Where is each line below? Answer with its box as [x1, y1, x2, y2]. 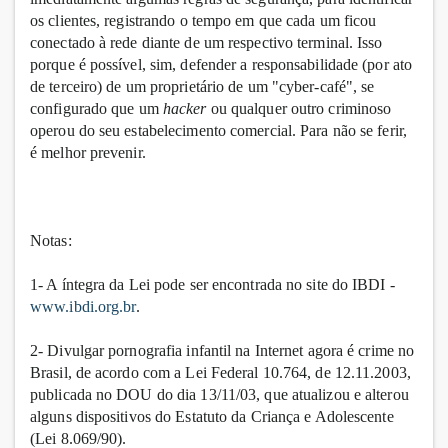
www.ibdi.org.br [30, 298, 136, 316]
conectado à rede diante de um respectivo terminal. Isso [30, 34, 383, 52]
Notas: [30, 232, 72, 250]
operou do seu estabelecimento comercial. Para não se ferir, [30, 122, 407, 140]
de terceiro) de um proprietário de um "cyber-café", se [30, 78, 375, 96]
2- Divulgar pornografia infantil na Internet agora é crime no [30, 342, 415, 360]
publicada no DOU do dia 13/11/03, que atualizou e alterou [30, 386, 409, 404]
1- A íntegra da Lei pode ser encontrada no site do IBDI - [30, 276, 395, 294]
